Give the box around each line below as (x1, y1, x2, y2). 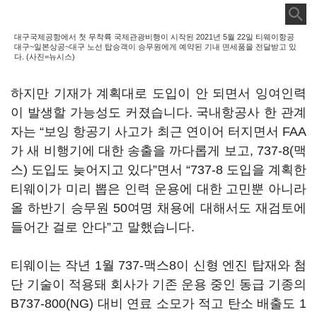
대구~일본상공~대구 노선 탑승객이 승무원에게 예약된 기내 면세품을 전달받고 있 (14, 42, 296, 51)
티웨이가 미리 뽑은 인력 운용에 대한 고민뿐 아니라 (11, 182, 306, 196)
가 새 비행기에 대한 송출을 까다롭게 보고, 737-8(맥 (11, 144, 306, 158)
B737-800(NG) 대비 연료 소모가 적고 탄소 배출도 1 (11, 296, 306, 311)
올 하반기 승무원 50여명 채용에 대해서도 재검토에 (11, 201, 306, 215)
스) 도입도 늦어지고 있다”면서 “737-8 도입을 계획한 (11, 163, 306, 177)
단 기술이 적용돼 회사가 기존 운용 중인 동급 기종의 (11, 277, 306, 292)
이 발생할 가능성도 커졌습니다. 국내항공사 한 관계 (11, 105, 306, 120)
